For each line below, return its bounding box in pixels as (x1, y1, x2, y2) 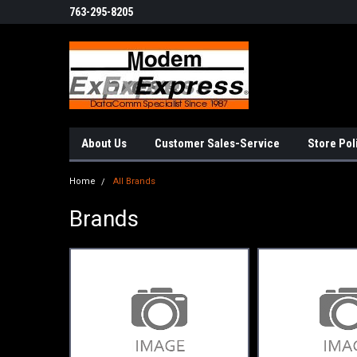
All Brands (113, 176, 155, 186)
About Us (81, 136, 127, 151)
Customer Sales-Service (155, 136, 280, 151)
